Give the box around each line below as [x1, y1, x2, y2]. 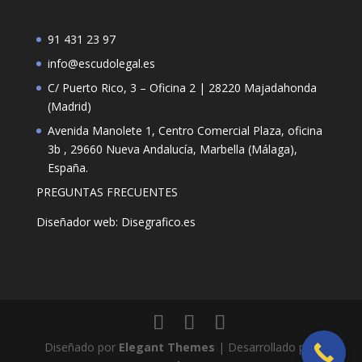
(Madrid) [47, 99, 91, 115]
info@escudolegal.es [47, 56, 155, 72]
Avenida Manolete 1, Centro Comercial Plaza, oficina [47, 123, 322, 139]
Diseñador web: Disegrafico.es [36, 214, 196, 230]
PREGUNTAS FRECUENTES [36, 184, 178, 200]
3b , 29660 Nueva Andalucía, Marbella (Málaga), [47, 141, 297, 158]
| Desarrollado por [215, 339, 318, 355]
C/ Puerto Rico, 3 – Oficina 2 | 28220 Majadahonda [47, 80, 317, 96]
